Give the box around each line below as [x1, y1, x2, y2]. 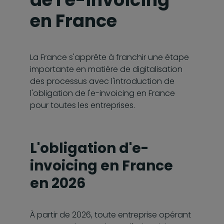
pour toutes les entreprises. [30, 99, 135, 111]
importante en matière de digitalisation [30, 63, 182, 75]
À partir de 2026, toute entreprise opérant [30, 208, 191, 220]
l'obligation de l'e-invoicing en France [30, 87, 175, 99]
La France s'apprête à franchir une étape [30, 51, 189, 63]
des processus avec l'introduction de [30, 75, 174, 87]
